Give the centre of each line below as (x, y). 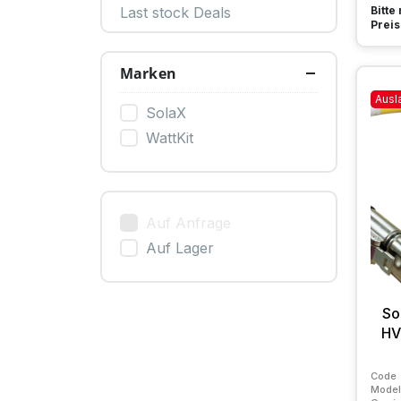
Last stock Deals (175, 13)
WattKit (170, 138)
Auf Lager (180, 248)
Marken (148, 73)
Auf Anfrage (188, 223)
